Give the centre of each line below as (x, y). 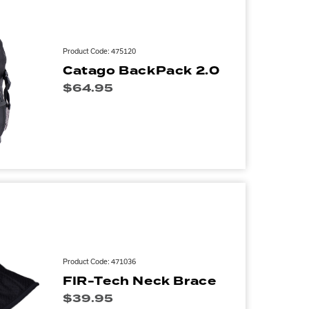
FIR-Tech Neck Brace (140, 281)
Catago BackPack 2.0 (141, 71)
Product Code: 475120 (99, 51)
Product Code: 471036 (99, 262)
